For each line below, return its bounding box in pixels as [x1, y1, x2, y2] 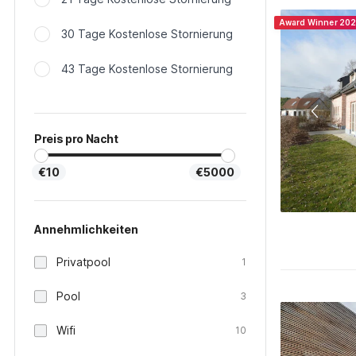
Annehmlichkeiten [34, 222, 138, 236]
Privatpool [56, 255, 110, 269]
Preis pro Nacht [34, 132, 118, 145]
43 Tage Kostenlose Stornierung [61, 62, 233, 75]
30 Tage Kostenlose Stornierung [61, 27, 233, 41]
